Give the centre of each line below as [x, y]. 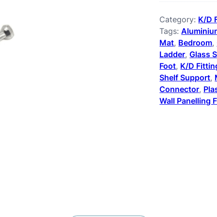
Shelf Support [185, 78]
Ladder [172, 54]
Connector [179, 89]
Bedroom [195, 43]
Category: [179, 20]
